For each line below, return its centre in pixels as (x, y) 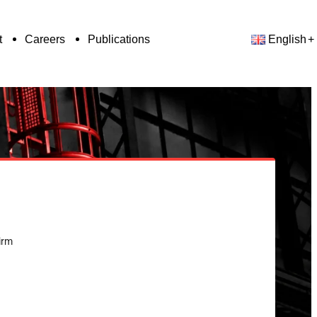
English (287, 39)
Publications (119, 39)
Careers (45, 39)
